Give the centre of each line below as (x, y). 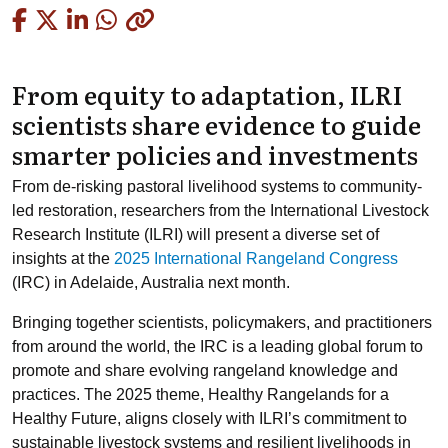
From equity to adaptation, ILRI (207, 94)
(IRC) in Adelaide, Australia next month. (151, 282)
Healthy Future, (66, 418)
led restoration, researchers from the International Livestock (220, 210)
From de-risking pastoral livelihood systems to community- (217, 186)
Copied (191, 19)
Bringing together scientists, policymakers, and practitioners (222, 322)
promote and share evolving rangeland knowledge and (205, 370)
